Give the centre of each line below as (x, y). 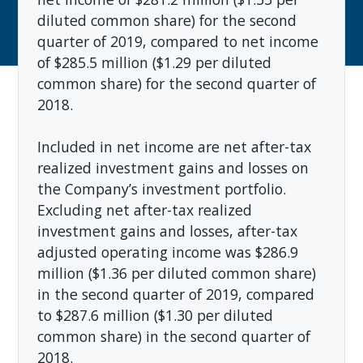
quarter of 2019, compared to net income (177, 41)
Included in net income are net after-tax (174, 146)
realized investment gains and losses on (173, 167)
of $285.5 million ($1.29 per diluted (154, 62)
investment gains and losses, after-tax (167, 231)
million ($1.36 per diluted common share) (176, 273)
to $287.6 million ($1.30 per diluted (155, 315)
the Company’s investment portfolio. (165, 188)
